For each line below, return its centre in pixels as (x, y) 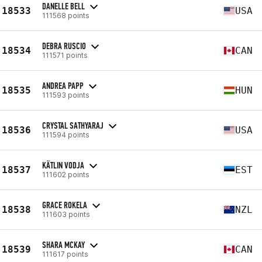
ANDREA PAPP (63, 85)
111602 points (66, 174)
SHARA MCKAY (63, 244)
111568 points (66, 15)
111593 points (66, 95)
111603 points (66, 214)
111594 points (66, 135)
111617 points (65, 254)
